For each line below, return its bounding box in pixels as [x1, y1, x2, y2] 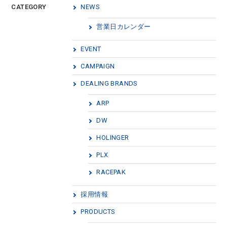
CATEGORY [11, 3, 47, 11]
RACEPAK [96, 168, 126, 176]
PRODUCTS [81, 208, 116, 215]
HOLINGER [96, 134, 129, 141]
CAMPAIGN [81, 62, 115, 70]
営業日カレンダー [96, 23, 151, 30]
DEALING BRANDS [81, 80, 138, 87]
